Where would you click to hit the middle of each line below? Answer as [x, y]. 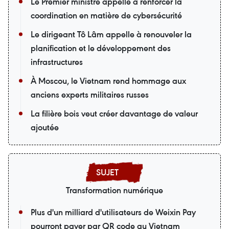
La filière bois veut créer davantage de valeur [114, 113]
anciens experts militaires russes [90, 94]
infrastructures [57, 62]
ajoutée [45, 127]
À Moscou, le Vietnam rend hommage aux [108, 81]
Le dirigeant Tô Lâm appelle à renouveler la [111, 34]
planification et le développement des [101, 48]
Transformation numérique [114, 190]
